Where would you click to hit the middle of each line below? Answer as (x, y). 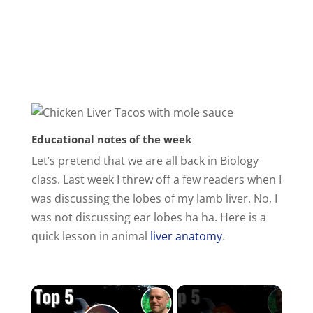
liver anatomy (186, 236)
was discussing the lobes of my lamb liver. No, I (154, 198)
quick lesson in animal (90, 236)
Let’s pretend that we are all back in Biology (145, 160)
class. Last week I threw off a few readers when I (156, 179)
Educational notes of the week (111, 139)
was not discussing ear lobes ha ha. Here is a (148, 217)
